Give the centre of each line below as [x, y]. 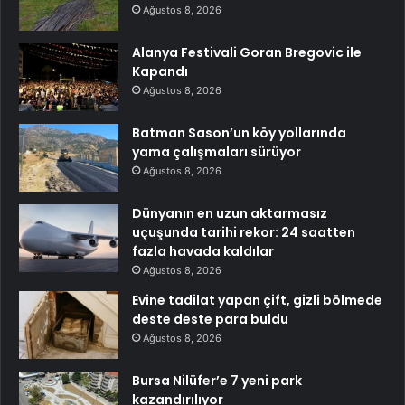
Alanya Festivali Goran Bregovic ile [247, 52]
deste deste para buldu [210, 319]
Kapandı [160, 71]
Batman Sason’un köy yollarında [239, 132]
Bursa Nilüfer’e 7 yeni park [217, 380]
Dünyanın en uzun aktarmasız [230, 213]
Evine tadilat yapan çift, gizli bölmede [257, 300]
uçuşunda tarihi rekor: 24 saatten [244, 232]
